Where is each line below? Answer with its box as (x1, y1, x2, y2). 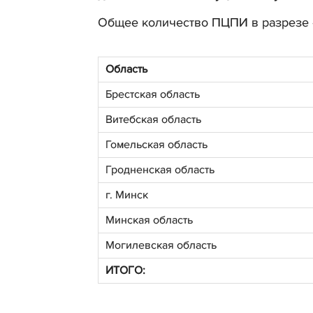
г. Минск (105, 187, 148, 202)
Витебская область (105, 112, 201, 126)
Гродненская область (105, 162, 214, 177)
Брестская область (105, 87, 200, 101)
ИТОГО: (105, 263, 145, 277)
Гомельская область (105, 137, 208, 152)
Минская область (105, 212, 193, 227)
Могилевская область (105, 238, 217, 252)
